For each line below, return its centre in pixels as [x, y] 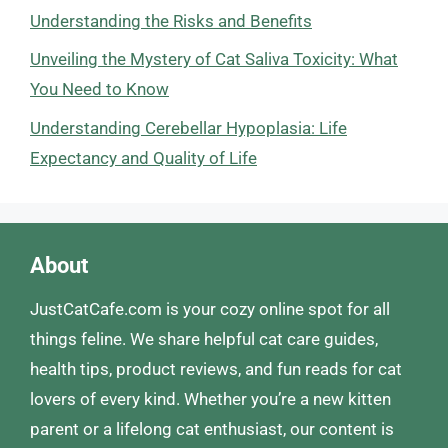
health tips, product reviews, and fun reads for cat [216, 368]
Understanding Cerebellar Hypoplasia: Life [188, 127]
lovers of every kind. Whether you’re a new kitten [210, 398]
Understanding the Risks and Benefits [171, 20]
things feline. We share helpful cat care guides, [204, 338]
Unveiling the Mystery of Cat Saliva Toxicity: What [214, 59]
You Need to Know [99, 89]
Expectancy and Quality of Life [143, 157]
